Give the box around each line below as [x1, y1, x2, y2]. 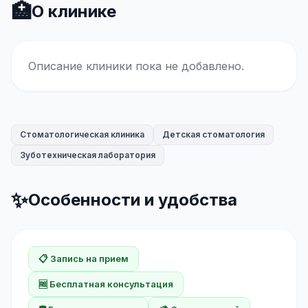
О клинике [32, 1, 116, 21]
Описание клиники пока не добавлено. [28, 59, 244, 73]
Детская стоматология [162, 129, 265, 140]
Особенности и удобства [28, 190, 237, 210]
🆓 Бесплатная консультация [38, 278, 173, 289]
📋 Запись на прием [38, 253, 129, 264]
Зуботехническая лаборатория [20, 150, 155, 160]
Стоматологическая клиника [20, 129, 144, 140]
